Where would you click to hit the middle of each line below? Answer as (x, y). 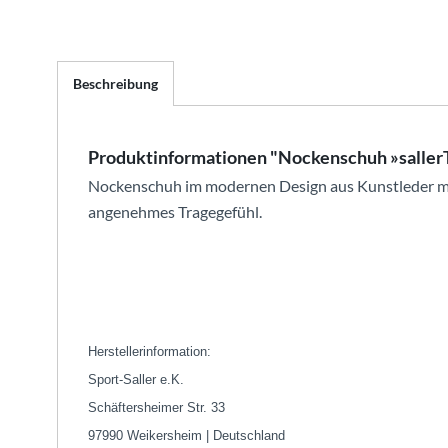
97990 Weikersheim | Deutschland (186, 435)
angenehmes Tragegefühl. (175, 211)
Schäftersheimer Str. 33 (156, 407)
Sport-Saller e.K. (136, 379)
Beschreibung (115, 83)
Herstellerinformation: (149, 351)
